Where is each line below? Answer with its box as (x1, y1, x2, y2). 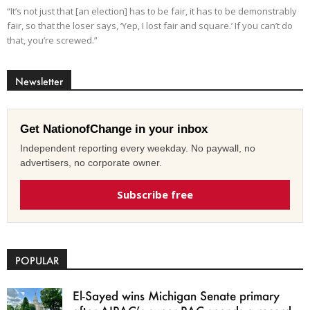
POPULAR (15, 254, 59, 267)
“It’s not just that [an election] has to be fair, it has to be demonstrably (7, 5, 297, 17)
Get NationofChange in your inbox (20, 122, 208, 136)
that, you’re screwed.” (7, 34, 98, 46)
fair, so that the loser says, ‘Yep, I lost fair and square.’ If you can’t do (7, 19, 293, 32)
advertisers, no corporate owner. (20, 157, 162, 168)
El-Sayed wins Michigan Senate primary (73, 288, 280, 303)
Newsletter (15, 75, 63, 88)
